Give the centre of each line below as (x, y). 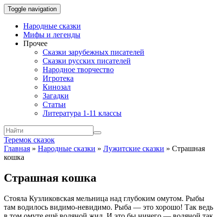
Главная (17, 148)
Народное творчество (78, 70)
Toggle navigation (32, 9)
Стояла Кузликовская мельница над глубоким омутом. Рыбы (104, 198)
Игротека (58, 78)
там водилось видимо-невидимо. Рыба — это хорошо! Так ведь (108, 207)
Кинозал (57, 87)
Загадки (56, 96)
